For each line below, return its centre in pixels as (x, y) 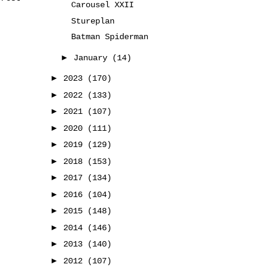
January (93, 58)
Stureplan (93, 21)
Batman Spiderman (109, 37)
